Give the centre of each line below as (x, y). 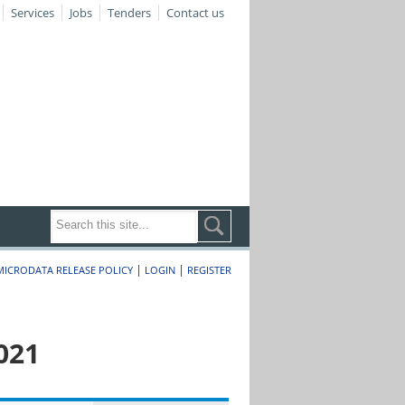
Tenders (130, 13)
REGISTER (210, 270)
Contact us (196, 13)
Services (33, 13)
